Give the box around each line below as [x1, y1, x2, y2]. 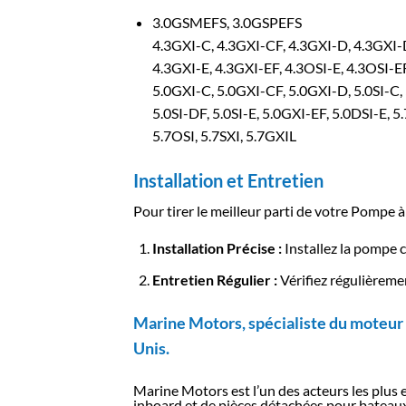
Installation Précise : [151, 239, 282, 257]
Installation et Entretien [133, 169, 324, 191]
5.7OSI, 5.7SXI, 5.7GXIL [151, 126, 296, 144]
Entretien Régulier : [151, 271, 277, 289]
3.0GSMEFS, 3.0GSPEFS [151, 13, 302, 31]
